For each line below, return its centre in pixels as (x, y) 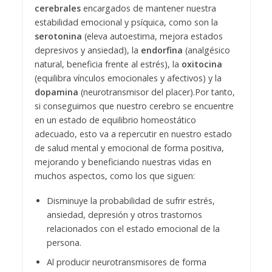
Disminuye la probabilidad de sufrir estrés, (131, 200)
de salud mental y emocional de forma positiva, (129, 148)
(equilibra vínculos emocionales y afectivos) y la (128, 78)
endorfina (161, 50)
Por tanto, (215, 92)
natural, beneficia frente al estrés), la (108, 64)
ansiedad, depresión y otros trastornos (124, 214)
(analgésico (206, 50)
